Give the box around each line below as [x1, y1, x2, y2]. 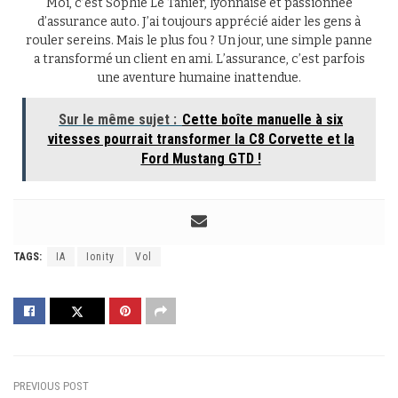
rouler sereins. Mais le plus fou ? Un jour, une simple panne [26, 33, 372, 49]
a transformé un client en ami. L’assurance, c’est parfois [33, 52, 365, 68]
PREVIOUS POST [13, 379, 89, 394]
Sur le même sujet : [59, 111, 177, 129]
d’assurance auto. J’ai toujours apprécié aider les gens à [37, 14, 361, 30]
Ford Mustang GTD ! [140, 150, 261, 168]
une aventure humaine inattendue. [97, 70, 301, 86]
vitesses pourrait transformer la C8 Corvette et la [47, 131, 354, 148]
